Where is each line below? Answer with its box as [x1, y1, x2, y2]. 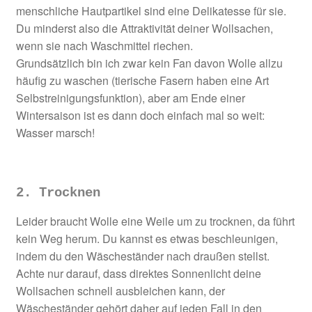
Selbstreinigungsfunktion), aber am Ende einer [15, 89, 245, 106]
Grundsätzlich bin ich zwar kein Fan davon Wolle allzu [15, 54, 283, 71]
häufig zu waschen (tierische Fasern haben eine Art [15, 72, 269, 88]
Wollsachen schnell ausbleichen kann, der [15, 282, 225, 299]
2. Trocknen [15, 185, 100, 201]
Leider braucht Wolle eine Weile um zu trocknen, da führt [15, 212, 295, 229]
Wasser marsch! [15, 124, 95, 141]
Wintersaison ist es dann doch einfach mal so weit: [15, 107, 265, 123]
